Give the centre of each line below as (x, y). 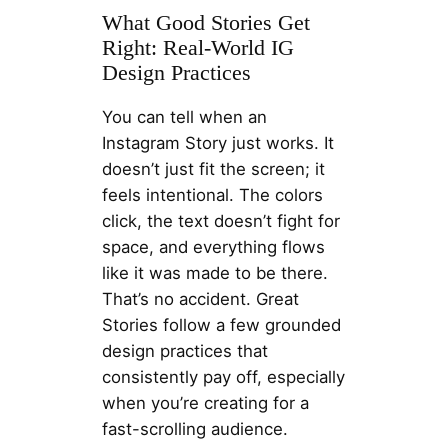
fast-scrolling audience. (194, 429)
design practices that (184, 351)
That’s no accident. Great (200, 299)
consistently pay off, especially (223, 377)
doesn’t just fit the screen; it (213, 169)
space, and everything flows (213, 247)
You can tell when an (184, 117)
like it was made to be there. (214, 273)
